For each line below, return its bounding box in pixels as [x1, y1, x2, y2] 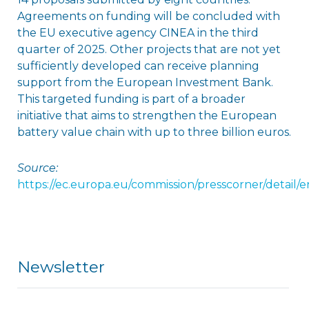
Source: [17, 161, 58, 175]
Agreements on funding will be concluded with [17, 9, 280, 23]
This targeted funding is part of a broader [17, 92, 246, 106]
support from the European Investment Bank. [17, 75, 273, 89]
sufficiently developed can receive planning [17, 59, 259, 72]
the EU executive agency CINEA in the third [17, 26, 259, 39]
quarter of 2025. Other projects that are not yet [17, 42, 281, 56]
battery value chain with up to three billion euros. [17, 125, 291, 139]
